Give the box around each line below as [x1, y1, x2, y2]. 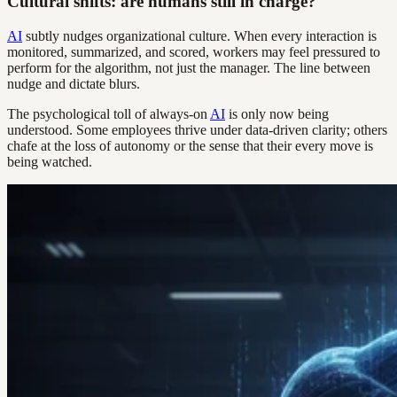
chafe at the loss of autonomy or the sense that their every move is [7, 138, 373, 154]
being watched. [7, 154, 92, 170]
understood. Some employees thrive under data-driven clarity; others [7, 122, 387, 138]
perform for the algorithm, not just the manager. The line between [7, 60, 370, 76]
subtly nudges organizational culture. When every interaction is [22, 28, 377, 44]
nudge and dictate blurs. [7, 76, 140, 92]
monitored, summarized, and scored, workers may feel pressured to [7, 44, 380, 60]
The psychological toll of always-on [7, 106, 210, 122]
